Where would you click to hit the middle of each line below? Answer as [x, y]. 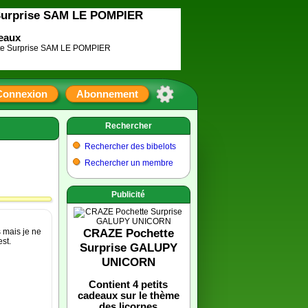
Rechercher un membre [129, 163]
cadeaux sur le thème [128, 296]
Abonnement [107, 94]
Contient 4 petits [128, 285]
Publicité [128, 195]
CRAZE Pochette [128, 233]
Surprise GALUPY [128, 247]
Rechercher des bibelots [130, 146]
